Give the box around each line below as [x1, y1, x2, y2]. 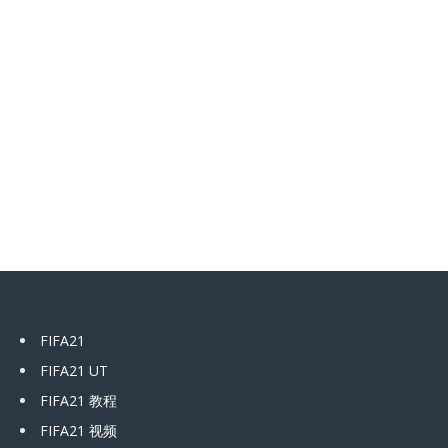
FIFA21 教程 [40, 390, 117, 410]
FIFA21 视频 [40, 420, 117, 440]
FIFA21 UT [40, 360, 108, 380]
